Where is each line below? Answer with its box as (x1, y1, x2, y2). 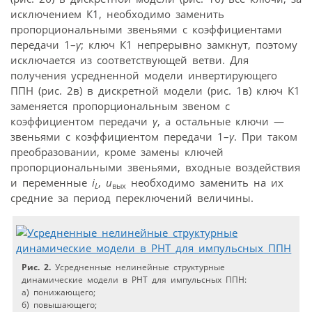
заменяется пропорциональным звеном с (10, 98, 230, 113)
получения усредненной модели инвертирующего (10, 68, 277, 82)
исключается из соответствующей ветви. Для (10, 52, 249, 67)
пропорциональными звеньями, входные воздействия (10, 159, 300, 174)
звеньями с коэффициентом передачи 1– (10, 129, 229, 143)
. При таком (234, 129, 297, 143)
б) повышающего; (22, 298, 97, 311)
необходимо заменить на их (126, 175, 283, 189)
